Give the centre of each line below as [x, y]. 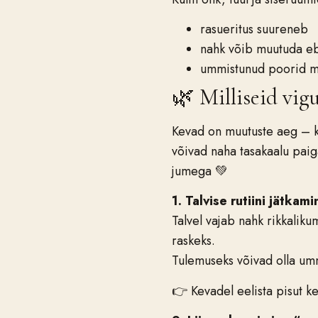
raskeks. [193, 241]
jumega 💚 [200, 171]
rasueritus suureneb [254, 29]
